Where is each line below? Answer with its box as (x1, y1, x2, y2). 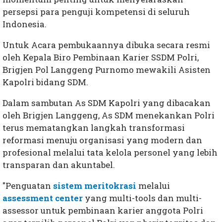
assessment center (2, 192, 83, 204)
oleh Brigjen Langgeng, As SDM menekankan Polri (2, 110, 215, 121)
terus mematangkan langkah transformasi (2, 122, 185, 134)
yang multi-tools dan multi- (83, 192, 202, 204)
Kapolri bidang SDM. (2, 76, 90, 88)
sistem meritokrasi (53, 180, 136, 192)
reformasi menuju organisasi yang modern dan (2, 134, 202, 146)
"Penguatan (2, 180, 53, 192)
